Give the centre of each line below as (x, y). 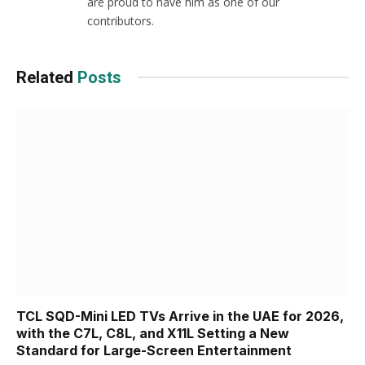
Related (47, 77)
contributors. (121, 20)
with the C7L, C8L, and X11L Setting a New (153, 333)
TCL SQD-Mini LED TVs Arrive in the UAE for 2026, (180, 316)
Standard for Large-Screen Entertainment (154, 350)
